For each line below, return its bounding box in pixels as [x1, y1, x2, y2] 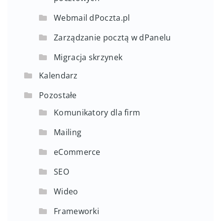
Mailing [54, 126, 82, 138]
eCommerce [54, 146, 101, 157]
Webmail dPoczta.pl [54, 12, 130, 23]
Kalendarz [39, 70, 78, 81]
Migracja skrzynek [54, 51, 123, 63]
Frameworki [54, 205, 99, 217]
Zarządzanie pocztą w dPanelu [54, 32, 171, 43]
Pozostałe [39, 89, 77, 101]
